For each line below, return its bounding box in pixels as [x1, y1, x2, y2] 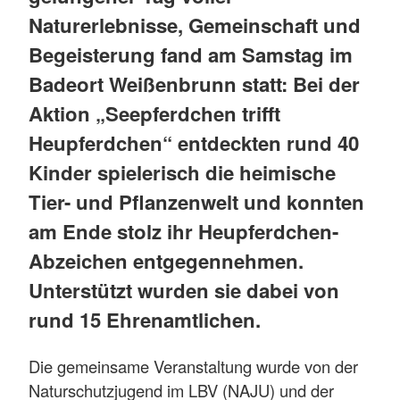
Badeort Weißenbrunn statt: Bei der [29, 70, 360, 99]
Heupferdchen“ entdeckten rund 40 [29, 129, 359, 158]
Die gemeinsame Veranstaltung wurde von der [29, 354, 358, 379]
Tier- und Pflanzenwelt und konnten [29, 187, 364, 217]
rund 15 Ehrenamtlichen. [29, 305, 261, 335]
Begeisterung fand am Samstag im [29, 40, 353, 70]
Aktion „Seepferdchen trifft [29, 99, 280, 129]
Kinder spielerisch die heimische [29, 158, 336, 187]
